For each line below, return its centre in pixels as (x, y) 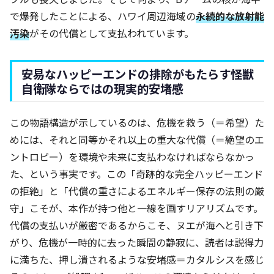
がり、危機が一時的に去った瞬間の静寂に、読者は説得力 (137, 243)
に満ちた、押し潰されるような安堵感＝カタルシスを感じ (137, 260)
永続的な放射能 (230, 16)
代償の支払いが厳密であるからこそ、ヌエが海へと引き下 (137, 225)
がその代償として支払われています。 (112, 33)
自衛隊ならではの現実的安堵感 (102, 89)
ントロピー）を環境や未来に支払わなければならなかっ (132, 157)
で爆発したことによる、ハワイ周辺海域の (103, 16)
